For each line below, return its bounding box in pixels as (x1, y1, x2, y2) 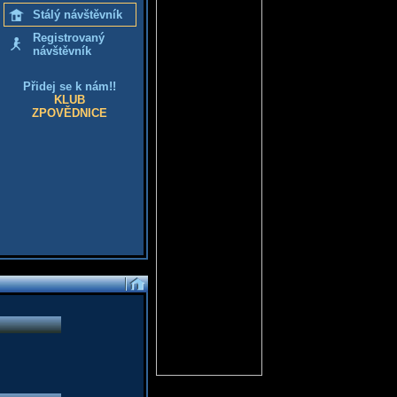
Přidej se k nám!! (23, 80, 116, 93)
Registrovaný (32, 31, 105, 44)
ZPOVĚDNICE (32, 106, 107, 120)
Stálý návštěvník (32, 8, 122, 21)
